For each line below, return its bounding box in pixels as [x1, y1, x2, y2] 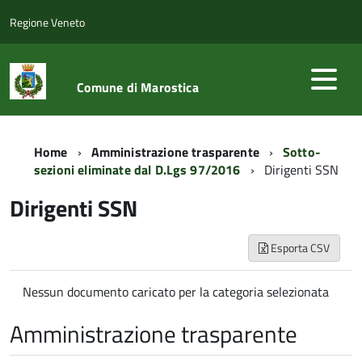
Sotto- [282, 142, 321, 162]
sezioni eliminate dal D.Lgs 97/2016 [34, 160, 241, 179]
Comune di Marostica [76, 78, 199, 97]
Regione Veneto [10, 14, 85, 31]
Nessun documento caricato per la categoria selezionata [23, 282, 329, 301]
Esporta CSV [268, 239, 330, 256]
